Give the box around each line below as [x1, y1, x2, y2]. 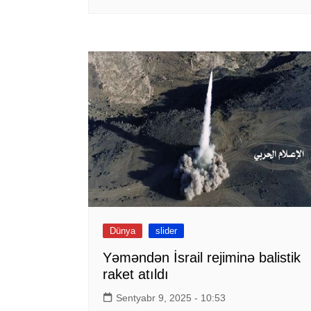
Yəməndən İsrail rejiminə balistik [103, 249, 301, 265]
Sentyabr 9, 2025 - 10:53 [116, 292, 226, 303]
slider [155, 225, 177, 236]
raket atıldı [103, 266, 169, 282]
